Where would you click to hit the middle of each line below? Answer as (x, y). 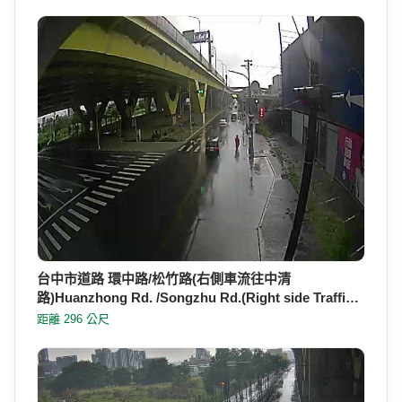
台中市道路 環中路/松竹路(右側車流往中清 (164, 279)
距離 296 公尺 (73, 319)
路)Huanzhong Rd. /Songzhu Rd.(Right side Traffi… (198, 298)
